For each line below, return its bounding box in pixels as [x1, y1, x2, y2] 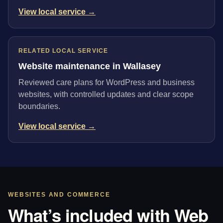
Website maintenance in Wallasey [18, 61, 161, 71]
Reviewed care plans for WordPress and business [18, 78, 195, 87]
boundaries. [18, 102, 60, 111]
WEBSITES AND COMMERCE [8, 192, 111, 198]
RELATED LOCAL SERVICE [18, 47, 109, 54]
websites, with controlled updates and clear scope [18, 90, 194, 99]
